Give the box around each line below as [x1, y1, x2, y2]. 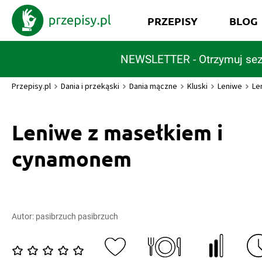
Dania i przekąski [61, 81, 119, 91]
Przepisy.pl [12, 81, 51, 91]
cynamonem [12, 146, 132, 171]
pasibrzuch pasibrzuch [36, 212, 118, 221]
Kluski [187, 81, 208, 91]
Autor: [12, 212, 36, 221]
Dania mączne [129, 81, 177, 91]
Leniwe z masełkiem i [12, 119, 223, 145]
